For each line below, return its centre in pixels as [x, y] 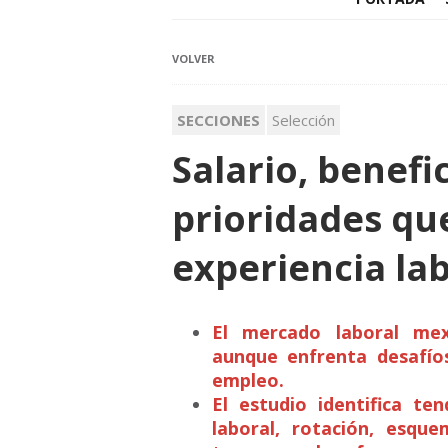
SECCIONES [218, 120]
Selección [303, 120]
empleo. [248, 380]
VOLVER [193, 59]
